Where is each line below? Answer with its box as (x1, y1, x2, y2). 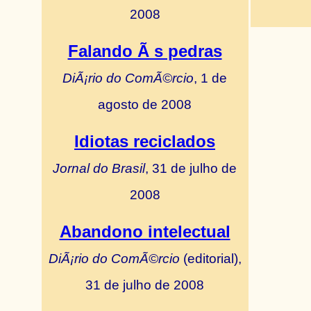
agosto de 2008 (98, 96, 192, 112)
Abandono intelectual (59, 222, 230, 241)
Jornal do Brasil (53, 160, 145, 176)
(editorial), (183, 251, 242, 266)
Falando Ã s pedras (67, 42, 222, 60)
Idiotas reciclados (74, 132, 215, 151)
